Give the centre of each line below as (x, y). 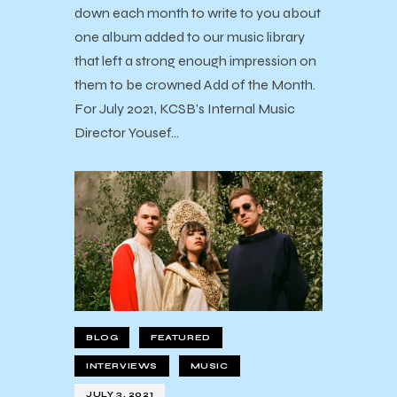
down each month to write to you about (198, 13)
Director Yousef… (127, 133)
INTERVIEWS (122, 366)
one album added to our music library (190, 37)
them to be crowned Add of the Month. (195, 85)
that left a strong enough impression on (195, 61)
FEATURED (181, 338)
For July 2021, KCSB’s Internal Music (185, 109)
